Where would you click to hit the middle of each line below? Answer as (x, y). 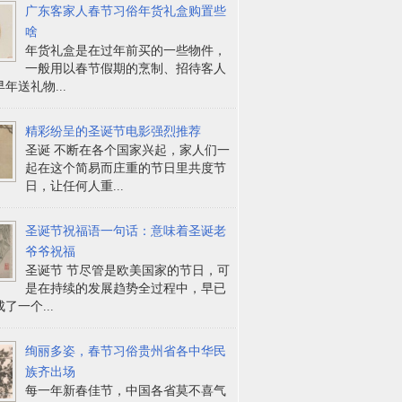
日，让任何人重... (75, 186)
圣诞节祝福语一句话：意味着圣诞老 (126, 231)
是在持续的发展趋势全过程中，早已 (126, 288)
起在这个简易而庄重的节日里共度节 (126, 168)
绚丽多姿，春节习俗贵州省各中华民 (126, 351)
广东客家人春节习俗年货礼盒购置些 (126, 11)
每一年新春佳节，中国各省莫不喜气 (126, 390)
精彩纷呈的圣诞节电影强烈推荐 (114, 131)
